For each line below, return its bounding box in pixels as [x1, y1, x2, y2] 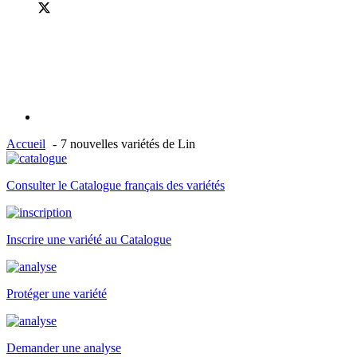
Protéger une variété [6, 287, 107, 300]
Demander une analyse [6, 341, 121, 355]
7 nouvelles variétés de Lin [61, 137, 195, 151]
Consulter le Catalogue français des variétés [6, 178, 225, 192]
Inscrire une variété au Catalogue [6, 233, 171, 246]
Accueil [6, 137, 45, 151]
